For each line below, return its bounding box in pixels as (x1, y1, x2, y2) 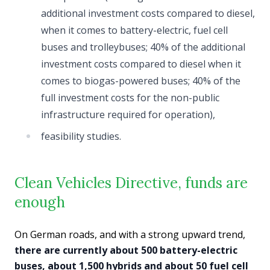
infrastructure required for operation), (41, 107, 215, 121)
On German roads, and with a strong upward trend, (14, 227, 245, 241)
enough (14, 192, 65, 212)
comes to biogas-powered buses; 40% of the (41, 74, 240, 87)
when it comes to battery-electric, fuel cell (41, 23, 228, 37)
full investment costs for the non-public (41, 90, 219, 104)
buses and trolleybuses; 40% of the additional (41, 40, 245, 54)
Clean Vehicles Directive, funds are (14, 173, 248, 192)
